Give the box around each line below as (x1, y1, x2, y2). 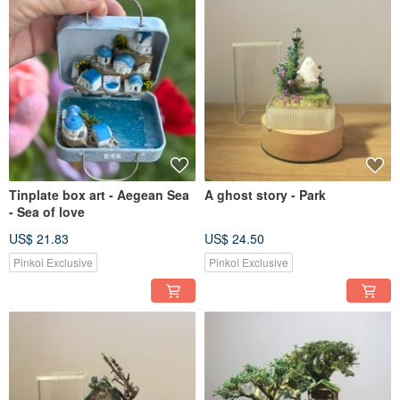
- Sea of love (9, 203, 85, 221)
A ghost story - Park (204, 186, 326, 204)
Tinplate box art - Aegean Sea (9, 186, 189, 204)
